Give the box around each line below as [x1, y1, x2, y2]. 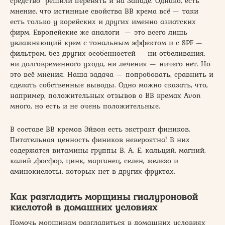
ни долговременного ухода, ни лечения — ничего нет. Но [10, 58, 210, 69]
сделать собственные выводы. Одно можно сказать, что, [10, 79, 208, 90]
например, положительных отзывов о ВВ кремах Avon [10, 89, 201, 101]
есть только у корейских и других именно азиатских [10, 16, 196, 27]
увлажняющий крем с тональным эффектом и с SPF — [10, 37, 203, 48]
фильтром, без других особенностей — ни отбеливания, [10, 47, 205, 59]
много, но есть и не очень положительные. [10, 100, 160, 111]
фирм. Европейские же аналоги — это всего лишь [10, 26, 187, 38]
